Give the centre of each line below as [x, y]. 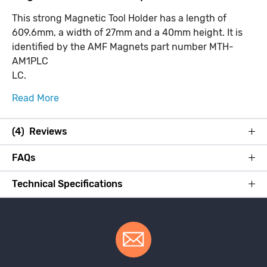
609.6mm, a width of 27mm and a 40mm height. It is [127, 32]
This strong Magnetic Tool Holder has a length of [119, 18]
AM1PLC [30, 61]
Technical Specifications [67, 184]
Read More [35, 98]
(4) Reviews [47, 131]
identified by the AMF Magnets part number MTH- [123, 46]
